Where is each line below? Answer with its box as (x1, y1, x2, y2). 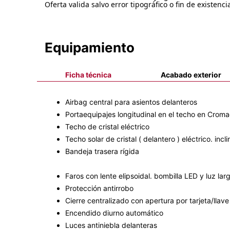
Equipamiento (45, 39, 135, 55)
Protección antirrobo (65, 183, 133, 193)
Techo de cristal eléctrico (65, 122, 149, 131)
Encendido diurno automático (65, 208, 163, 217)
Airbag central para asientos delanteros (65, 97, 197, 106)
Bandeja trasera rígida (65, 146, 139, 156)
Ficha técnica (65, 70, 111, 79)
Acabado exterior (161, 70, 221, 79)
